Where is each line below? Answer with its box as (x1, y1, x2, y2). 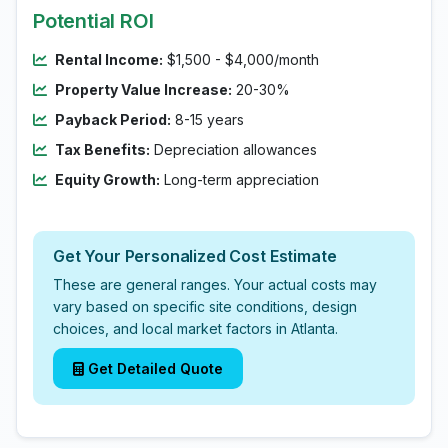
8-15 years (171, 111, 244, 128)
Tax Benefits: (55, 141, 150, 158)
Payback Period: (55, 111, 171, 128)
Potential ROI (33, 9, 154, 33)
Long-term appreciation (160, 171, 319, 188)
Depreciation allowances (150, 141, 317, 158)
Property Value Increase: (55, 81, 232, 98)
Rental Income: (55, 51, 163, 68)
